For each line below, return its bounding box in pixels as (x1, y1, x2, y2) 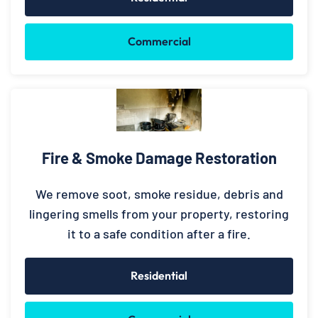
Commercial (127, 33, 191, 48)
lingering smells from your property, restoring (29, 205, 289, 221)
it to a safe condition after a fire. (67, 225, 251, 241)
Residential (131, 268, 187, 283)
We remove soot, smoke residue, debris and (35, 185, 283, 202)
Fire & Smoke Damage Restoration (41, 148, 277, 167)
